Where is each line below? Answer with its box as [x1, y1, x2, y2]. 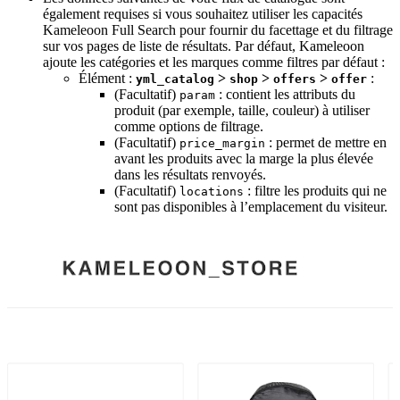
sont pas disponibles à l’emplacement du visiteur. [114, 198, 387, 214]
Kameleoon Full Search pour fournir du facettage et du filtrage [43, 21, 393, 37]
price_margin [179, 136, 265, 150]
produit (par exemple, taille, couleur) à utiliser [114, 102, 370, 118]
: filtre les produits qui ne [244, 182, 387, 198]
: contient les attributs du [215, 86, 355, 102]
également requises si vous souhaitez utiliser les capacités [43, 5, 362, 21]
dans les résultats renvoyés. [114, 166, 266, 182]
